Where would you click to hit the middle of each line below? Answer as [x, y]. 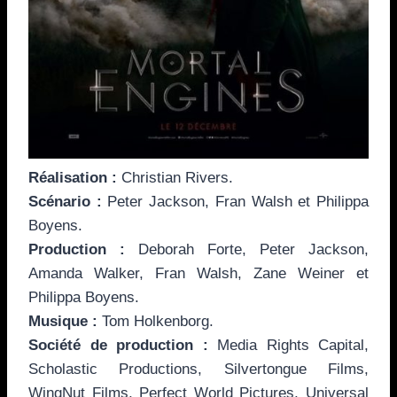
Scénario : [65, 201]
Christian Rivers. [175, 177]
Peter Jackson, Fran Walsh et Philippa [235, 201]
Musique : [63, 321]
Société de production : [118, 345]
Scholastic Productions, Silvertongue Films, [198, 369]
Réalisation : [73, 177]
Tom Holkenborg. [156, 321]
